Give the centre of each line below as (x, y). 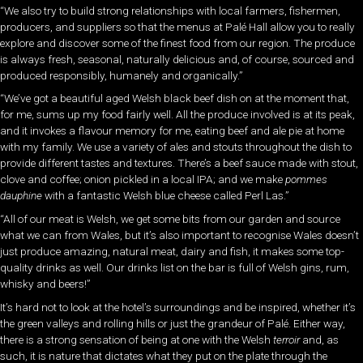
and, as (320, 339)
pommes (306, 179)
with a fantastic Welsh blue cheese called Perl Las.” (167, 196)
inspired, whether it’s (307, 307)
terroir (288, 339)
